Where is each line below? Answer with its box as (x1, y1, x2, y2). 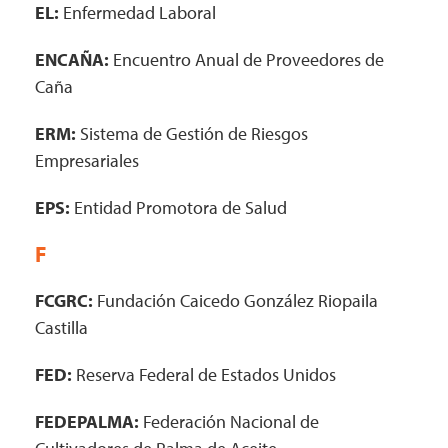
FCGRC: (35, 289, 93, 312)
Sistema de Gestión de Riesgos (76, 122, 308, 145)
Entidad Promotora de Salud (70, 196, 287, 219)
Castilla (35, 316, 88, 339)
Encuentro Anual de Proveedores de (109, 48, 384, 71)
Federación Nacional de (139, 410, 319, 433)
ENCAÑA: (35, 48, 109, 71)
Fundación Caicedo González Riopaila (93, 289, 378, 312)
